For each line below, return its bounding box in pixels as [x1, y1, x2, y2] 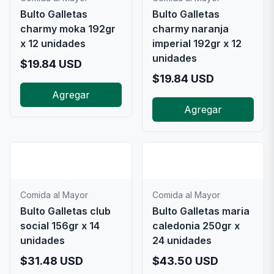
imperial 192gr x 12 [152, 37, 242, 50]
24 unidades [152, 234, 212, 246]
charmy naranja [152, 23, 229, 35]
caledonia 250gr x [152, 220, 240, 232]
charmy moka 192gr [20, 23, 116, 35]
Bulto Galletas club [20, 205, 111, 217]
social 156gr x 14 [20, 220, 100, 232]
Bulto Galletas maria [152, 205, 250, 217]
